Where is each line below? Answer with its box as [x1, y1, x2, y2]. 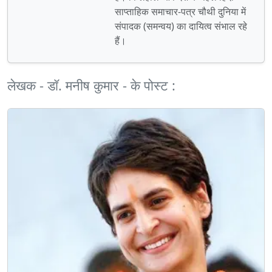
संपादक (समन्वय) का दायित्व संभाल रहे [115, 19, 247, 33]
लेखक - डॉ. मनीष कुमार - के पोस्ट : [7, 76, 175, 95]
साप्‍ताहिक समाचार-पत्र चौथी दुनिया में [115, 5, 246, 19]
